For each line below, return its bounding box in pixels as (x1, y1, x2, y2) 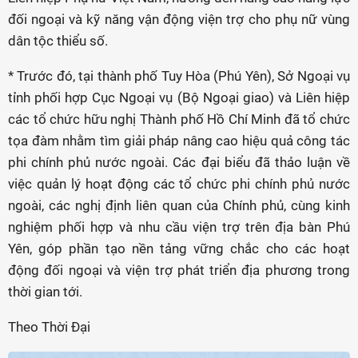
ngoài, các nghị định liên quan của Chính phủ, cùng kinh (8, 197, 350, 213)
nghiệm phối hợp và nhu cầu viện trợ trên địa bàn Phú (8, 219, 350, 235)
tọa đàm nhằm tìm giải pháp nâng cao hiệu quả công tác (8, 133, 350, 149)
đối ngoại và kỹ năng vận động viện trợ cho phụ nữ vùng (8, 11, 350, 27)
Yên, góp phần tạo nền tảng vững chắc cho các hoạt (8, 241, 350, 257)
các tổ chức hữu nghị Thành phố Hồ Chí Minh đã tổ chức (8, 111, 350, 127)
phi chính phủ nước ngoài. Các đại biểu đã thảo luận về (8, 154, 350, 170)
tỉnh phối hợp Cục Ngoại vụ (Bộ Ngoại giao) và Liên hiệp (8, 89, 350, 105)
